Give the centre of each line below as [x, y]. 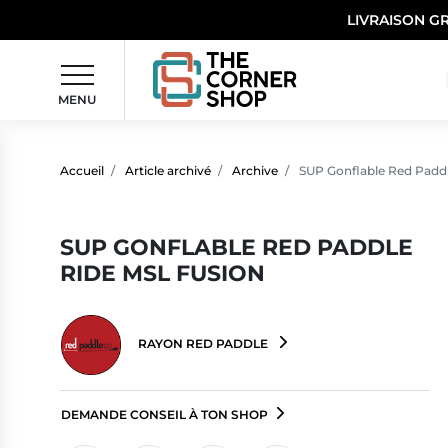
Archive [255, 170]
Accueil [82, 170]
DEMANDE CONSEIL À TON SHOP [164, 414]
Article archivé [168, 170]
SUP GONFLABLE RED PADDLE [236, 246]
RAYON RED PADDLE [203, 344]
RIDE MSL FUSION [162, 272]
